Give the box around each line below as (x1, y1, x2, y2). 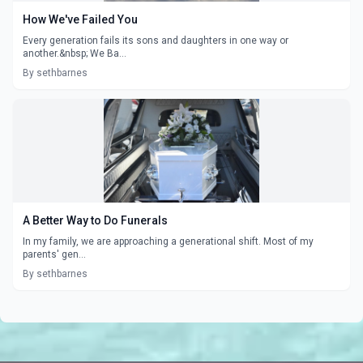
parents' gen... (23, 248, 86, 260)
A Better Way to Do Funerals (23, 213, 168, 227)
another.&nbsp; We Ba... (23, 47, 126, 59)
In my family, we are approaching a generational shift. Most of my (23, 235, 314, 247)
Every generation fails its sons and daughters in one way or (23, 34, 288, 46)
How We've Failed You (23, 12, 138, 26)
